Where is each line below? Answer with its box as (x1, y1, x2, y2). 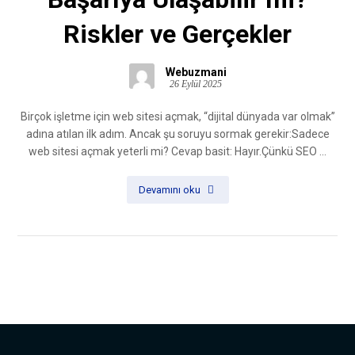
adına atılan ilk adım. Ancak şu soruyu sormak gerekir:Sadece (25, 128, 330, 140)
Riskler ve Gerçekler (63, 19, 292, 49)
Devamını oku (138, 183, 200, 196)
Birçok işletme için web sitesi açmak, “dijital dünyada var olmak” (20, 110, 335, 123)
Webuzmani (165, 66, 227, 78)
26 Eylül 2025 (170, 78, 222, 90)
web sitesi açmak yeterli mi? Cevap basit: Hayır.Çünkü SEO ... (29, 145, 326, 158)
